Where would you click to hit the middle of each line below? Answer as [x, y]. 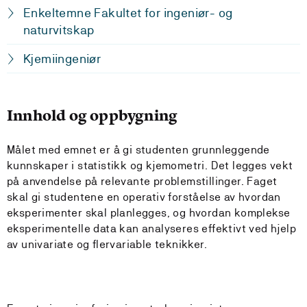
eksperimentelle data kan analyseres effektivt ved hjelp [151, 229]
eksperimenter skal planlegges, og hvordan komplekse [149, 213]
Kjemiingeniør [62, 59]
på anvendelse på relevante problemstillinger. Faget [142, 181]
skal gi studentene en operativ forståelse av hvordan [144, 197]
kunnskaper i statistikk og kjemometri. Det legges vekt [150, 165]
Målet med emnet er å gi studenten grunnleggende [138, 150]
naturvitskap [59, 30]
